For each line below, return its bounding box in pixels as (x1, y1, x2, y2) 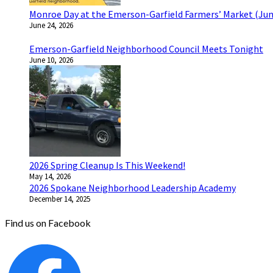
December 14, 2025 (29, 193, 90, 204)
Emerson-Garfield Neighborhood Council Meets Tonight (29, 42, 263, 55)
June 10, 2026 (29, 54, 73, 65)
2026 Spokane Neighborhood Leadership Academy (29, 181, 236, 194)
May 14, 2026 (29, 171, 71, 182)
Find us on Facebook (5, 217, 91, 229)
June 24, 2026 (29, 19, 73, 30)
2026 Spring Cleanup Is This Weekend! (29, 158, 185, 171)
